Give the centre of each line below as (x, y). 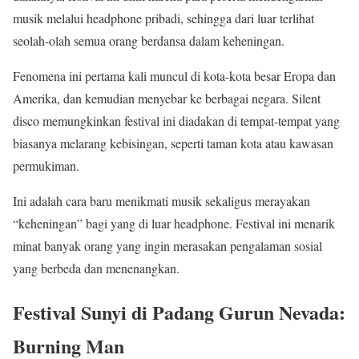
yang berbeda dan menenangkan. (96, 268)
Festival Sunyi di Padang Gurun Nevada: (179, 313)
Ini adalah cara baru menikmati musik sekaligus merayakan (161, 201)
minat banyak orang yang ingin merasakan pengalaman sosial (167, 246)
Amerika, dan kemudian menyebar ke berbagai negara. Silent (167, 99)
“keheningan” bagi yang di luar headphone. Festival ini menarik (174, 224)
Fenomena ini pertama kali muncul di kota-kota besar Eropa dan (174, 76)
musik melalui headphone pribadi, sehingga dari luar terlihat (163, 18)
